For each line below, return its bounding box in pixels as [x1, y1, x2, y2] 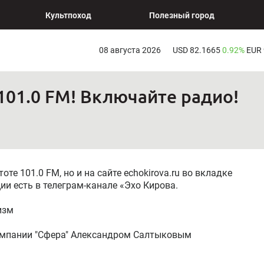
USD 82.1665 [172, 45, 222, 55]
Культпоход [45, 11, 91, 20]
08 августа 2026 [98, 45, 161, 55]
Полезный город [149, 11, 214, 20]
